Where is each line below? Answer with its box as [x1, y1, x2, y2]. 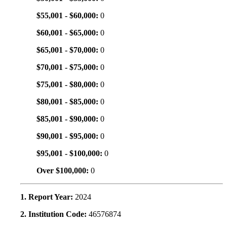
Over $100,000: [36, 166, 91, 175]
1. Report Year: [20, 193, 75, 202]
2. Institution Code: [20, 210, 89, 219]
